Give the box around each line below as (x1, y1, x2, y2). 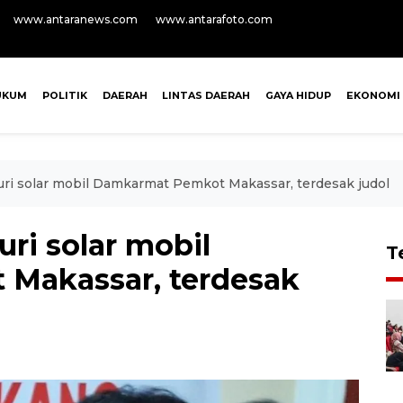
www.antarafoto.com (156, 13, 273, 26)
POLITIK (41, 89, 87, 102)
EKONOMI (345, 89, 400, 102)
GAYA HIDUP (265, 89, 332, 102)
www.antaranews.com (13, 13, 138, 26)
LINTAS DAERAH (162, 89, 251, 102)
